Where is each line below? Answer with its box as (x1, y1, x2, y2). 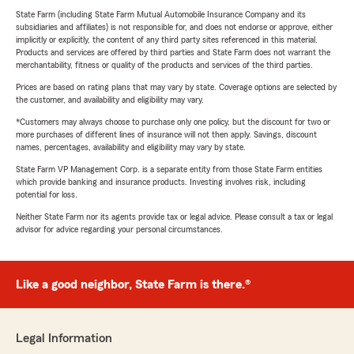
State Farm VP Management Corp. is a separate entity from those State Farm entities (16, 164, 322, 175)
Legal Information (16, 332, 112, 345)
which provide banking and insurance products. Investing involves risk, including (16, 177, 306, 187)
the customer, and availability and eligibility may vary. (16, 95, 204, 105)
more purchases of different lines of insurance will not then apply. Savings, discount (16, 130, 317, 140)
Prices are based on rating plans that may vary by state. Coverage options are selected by (16, 82, 337, 92)
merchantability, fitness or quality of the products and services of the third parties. (16, 60, 313, 70)
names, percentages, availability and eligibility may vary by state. (16, 142, 246, 153)
